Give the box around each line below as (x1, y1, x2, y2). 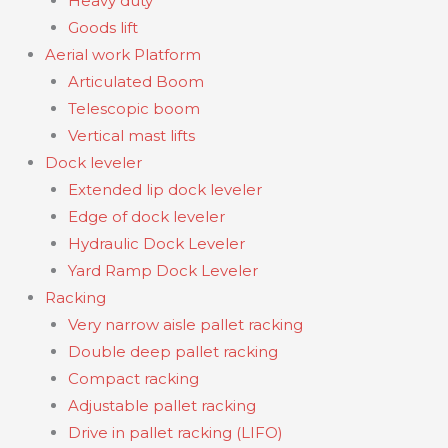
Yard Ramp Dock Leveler (67, 261, 258, 281)
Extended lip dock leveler (67, 180, 262, 200)
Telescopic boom (67, 99, 200, 119)
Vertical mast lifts (67, 126, 195, 146)
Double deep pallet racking (67, 342, 278, 362)
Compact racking (67, 369, 199, 389)
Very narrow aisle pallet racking (67, 315, 303, 335)
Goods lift (67, 18, 138, 38)
